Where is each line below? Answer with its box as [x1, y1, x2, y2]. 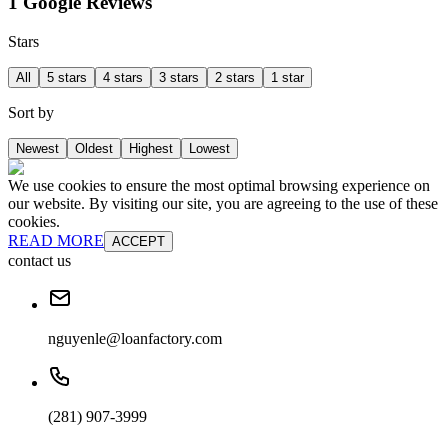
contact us [8, 252, 71, 270]
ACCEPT [112, 234, 165, 250]
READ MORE [8, 232, 104, 250]
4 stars [103, 70, 143, 86]
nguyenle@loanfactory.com [48, 330, 222, 348]
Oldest [75, 141, 113, 157]
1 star [271, 70, 304, 86]
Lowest [189, 141, 230, 157]
